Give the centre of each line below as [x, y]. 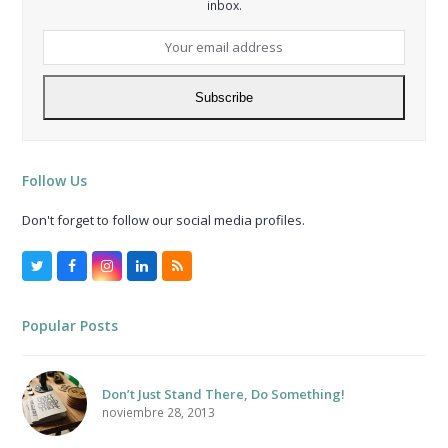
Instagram [138, 271]
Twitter [58, 271]
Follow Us [55, 181]
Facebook [102, 271]
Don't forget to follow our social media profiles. [164, 220]
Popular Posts [70, 326]
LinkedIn [167, 271]
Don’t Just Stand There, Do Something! [224, 393]
